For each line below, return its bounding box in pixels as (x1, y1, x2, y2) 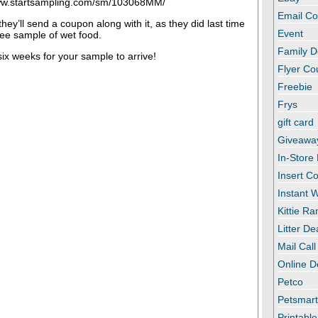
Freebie (278, 81, 313, 93)
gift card (278, 116, 314, 128)
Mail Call (278, 241, 317, 253)
